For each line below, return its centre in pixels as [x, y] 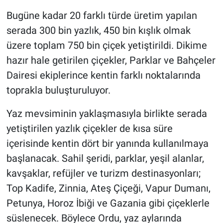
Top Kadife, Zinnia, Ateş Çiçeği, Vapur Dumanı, [108, 188]
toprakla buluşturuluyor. [58, 90]
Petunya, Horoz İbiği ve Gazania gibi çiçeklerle [108, 203]
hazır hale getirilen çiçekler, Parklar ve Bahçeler [111, 60]
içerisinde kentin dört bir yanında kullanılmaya [107, 144]
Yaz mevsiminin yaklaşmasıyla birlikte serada [107, 114]
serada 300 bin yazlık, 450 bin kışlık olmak [98, 31]
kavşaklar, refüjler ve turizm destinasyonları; [103, 173]
